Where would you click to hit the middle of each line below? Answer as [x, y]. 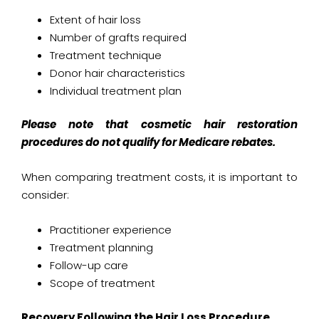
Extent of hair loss [95, 19]
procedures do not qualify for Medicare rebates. [148, 142]
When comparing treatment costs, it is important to [159, 177]
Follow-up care [89, 266]
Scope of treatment [103, 283]
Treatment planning [101, 248]
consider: [45, 195]
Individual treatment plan [116, 90]
